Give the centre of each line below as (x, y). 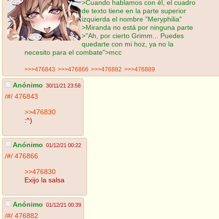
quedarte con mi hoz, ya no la (128, 44)
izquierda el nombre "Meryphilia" (132, 19)
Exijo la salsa (44, 180)
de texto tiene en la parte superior (134, 11)
